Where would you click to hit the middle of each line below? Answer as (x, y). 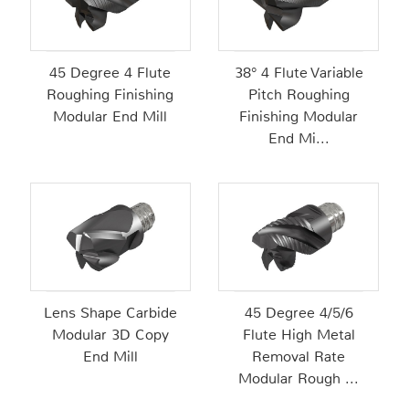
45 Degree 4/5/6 (299, 312)
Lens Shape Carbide (110, 312)
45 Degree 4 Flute (110, 73)
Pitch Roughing (299, 95)
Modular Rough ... (299, 378)
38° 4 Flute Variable (299, 73)
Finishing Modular (299, 117)
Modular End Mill (110, 117)
